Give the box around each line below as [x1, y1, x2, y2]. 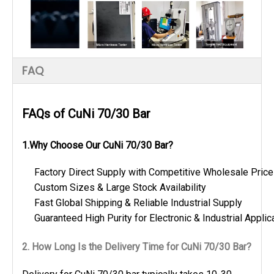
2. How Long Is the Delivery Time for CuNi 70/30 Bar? [22, 241, 251, 253]
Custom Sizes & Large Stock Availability [34, 182, 206, 194]
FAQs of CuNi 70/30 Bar [22, 106, 150, 121]
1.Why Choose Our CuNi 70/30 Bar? [22, 139, 173, 151]
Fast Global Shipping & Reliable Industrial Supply [34, 197, 242, 209]
